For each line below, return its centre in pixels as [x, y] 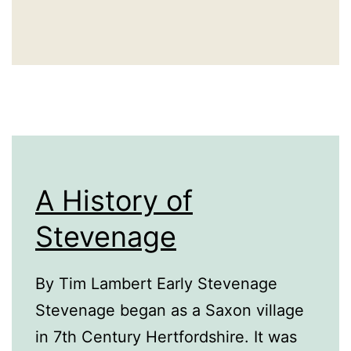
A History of [114, 201]
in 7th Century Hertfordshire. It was [166, 337]
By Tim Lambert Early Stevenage [156, 284]
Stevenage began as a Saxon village [170, 311]
